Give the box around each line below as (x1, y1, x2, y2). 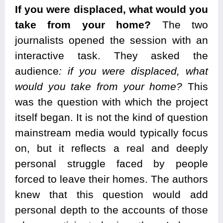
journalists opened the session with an (15, 34, 208, 46)
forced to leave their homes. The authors (15, 173, 208, 185)
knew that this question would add (15, 188, 208, 200)
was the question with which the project (15, 96, 208, 108)
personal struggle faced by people (15, 157, 208, 169)
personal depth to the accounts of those (15, 204, 208, 216)
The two (162, 18, 209, 30)
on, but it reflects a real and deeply (15, 142, 208, 154)
